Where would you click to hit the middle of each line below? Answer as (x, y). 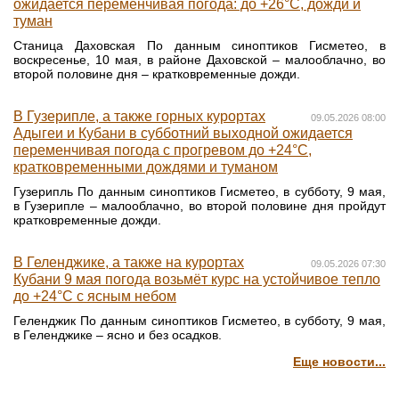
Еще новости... (339, 362)
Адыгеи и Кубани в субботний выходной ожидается (183, 134)
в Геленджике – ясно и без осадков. (118, 335)
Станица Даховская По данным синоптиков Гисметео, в (199, 46)
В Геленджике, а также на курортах (129, 263)
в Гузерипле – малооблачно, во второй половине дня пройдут (199, 206)
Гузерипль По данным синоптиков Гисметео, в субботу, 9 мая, (199, 192)
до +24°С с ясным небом (95, 297)
